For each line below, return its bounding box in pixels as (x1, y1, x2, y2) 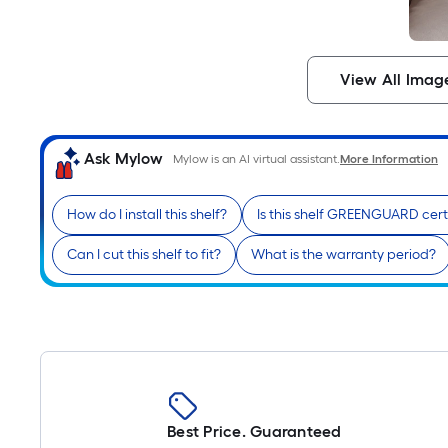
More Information (340, 152, 438, 167)
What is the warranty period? (251, 246, 436, 264)
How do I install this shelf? (67, 206, 227, 224)
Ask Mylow (84, 149, 163, 169)
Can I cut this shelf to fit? (67, 246, 221, 264)
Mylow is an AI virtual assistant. (173, 152, 340, 167)
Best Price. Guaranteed (167, 422, 342, 441)
